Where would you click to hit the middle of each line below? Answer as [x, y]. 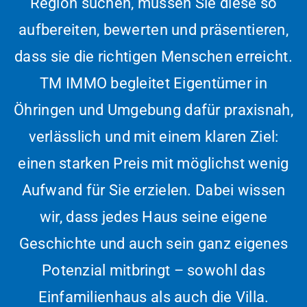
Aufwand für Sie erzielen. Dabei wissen [153, 190]
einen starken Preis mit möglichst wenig [153, 163]
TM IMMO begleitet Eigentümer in [153, 83]
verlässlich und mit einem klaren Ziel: [153, 136]
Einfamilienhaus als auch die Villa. [153, 297]
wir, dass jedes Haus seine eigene [153, 217]
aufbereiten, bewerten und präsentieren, [153, 29]
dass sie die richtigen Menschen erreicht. [153, 56]
